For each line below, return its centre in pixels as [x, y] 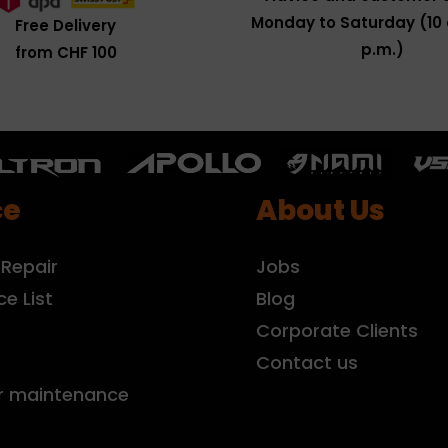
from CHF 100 [65, 52]
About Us [320, 210]
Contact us [307, 362]
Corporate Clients [337, 330]
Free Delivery [65, 25]
